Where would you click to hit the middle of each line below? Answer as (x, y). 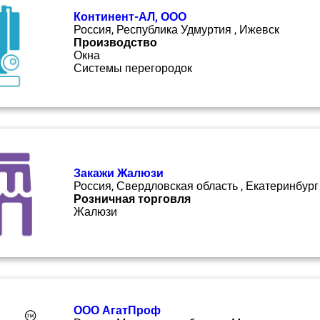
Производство (115, 42)
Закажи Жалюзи (119, 173)
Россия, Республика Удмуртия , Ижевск (176, 30)
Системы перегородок (133, 68)
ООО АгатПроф (117, 310)
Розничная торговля (132, 199)
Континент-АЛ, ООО (130, 17)
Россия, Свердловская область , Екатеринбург (196, 186)
